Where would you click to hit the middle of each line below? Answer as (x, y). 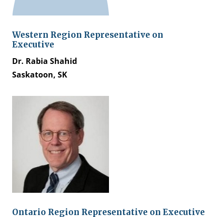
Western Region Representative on (88, 35)
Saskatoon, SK (40, 75)
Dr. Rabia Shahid (45, 61)
